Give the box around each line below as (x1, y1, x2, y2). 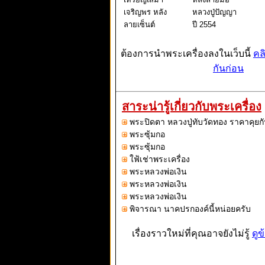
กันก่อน (213, 63, 244, 74)
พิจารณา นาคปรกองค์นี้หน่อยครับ (130, 204, 251, 214)
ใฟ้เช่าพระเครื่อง (130, 154, 190, 164)
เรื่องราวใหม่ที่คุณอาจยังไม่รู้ (132, 228, 252, 239)
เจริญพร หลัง (124, 8, 167, 17)
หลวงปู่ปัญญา (192, 8, 237, 17)
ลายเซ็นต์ (124, 20, 155, 30)
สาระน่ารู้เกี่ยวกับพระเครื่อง (122, 100, 261, 114)
